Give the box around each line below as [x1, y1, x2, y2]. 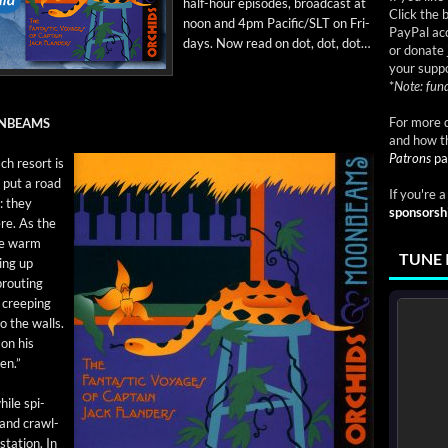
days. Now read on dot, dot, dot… [183, 35, 370, 51]
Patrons [389, 150, 431, 166]
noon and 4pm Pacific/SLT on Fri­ [183, 15, 370, 31]
